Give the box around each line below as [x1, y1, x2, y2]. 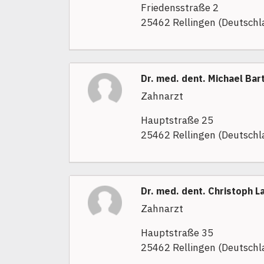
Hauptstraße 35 [140, 226, 213, 240]
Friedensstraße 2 [140, 1, 219, 15]
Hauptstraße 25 [140, 114, 213, 127]
